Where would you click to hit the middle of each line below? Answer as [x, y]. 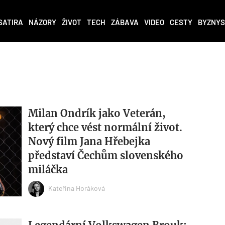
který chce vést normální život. [105, 128]
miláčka [48, 170]
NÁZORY [42, 22]
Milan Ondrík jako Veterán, [97, 114]
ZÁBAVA [125, 22]
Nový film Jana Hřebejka [89, 142]
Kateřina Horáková [76, 188]
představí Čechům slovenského [105, 156]
